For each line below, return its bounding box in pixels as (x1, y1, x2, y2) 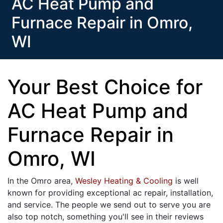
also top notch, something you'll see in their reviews (7, 212, 204, 222)
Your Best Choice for (7, 75, 203, 99)
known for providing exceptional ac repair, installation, (7, 188, 213, 198)
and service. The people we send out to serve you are (7, 200, 211, 210)
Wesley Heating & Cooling (75, 176, 173, 186)
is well (173, 176, 199, 186)
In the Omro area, (7, 176, 75, 186)
